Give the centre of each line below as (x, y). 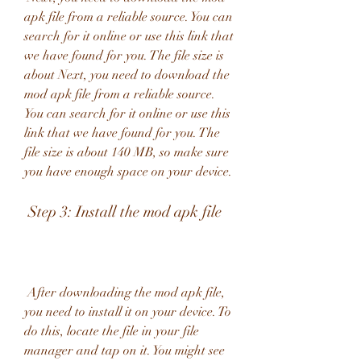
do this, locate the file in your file (112, 331)
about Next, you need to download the (127, 75)
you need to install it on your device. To (128, 312)
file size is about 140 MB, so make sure (127, 152)
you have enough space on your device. (128, 172)
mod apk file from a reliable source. (120, 94)
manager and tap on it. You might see (124, 351)
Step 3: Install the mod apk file (125, 212)
